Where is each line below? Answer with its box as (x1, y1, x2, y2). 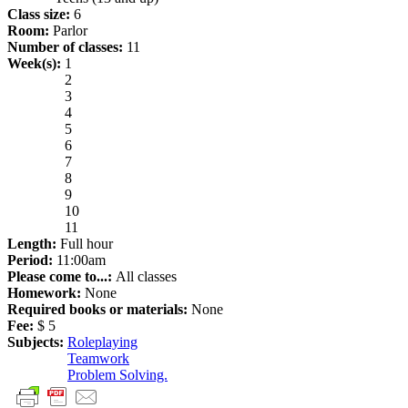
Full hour (60, 235, 113, 251)
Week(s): (7, 55, 65, 71)
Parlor (53, 22, 87, 38)
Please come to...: (7, 268, 116, 284)
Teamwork (67, 350, 129, 366)
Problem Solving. (67, 366, 168, 382)
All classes (116, 268, 177, 284)
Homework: (7, 284, 85, 301)
